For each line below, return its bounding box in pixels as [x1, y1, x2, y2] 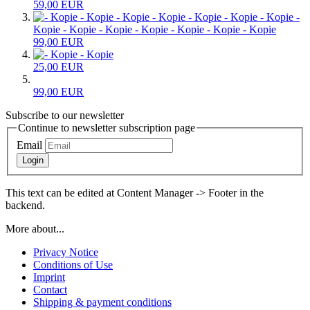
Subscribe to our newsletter [6, 109, 124, 122]
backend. [6, 199, 45, 211]
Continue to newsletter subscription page [18, 122, 195, 134]
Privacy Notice [33, 246, 98, 258]
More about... [6, 222, 64, 235]
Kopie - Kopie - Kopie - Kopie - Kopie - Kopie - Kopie [33, 24, 276, 36]
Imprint [33, 271, 65, 283]
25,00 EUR [33, 61, 84, 73]
